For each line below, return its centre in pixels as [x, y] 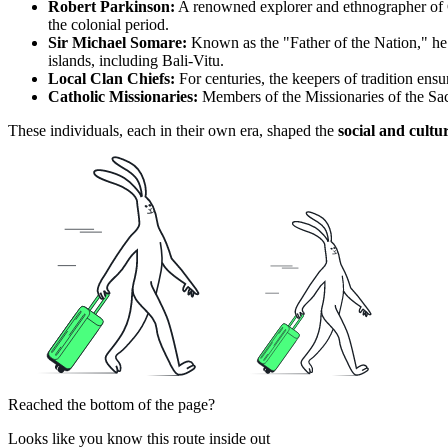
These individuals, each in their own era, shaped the [173, 130]
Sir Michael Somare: [117, 42]
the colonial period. [108, 24]
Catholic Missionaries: [123, 96]
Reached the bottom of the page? [111, 404]
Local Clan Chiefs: [111, 78]
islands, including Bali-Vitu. [136, 60]
